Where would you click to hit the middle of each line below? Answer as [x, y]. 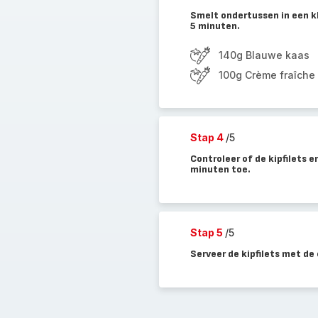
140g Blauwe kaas [264, 55]
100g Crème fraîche [267, 75]
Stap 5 [207, 232]
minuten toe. [220, 169]
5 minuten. [215, 26]
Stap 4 [208, 137]
